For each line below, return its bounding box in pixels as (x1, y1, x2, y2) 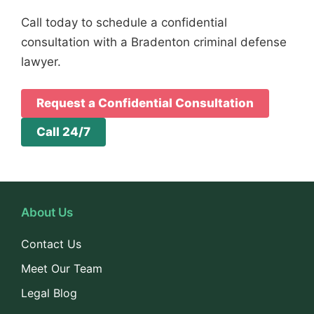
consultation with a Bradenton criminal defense (21, 34, 287, 49)
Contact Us (21, 237, 81, 251)
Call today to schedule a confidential (21, 15, 227, 29)
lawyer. (21, 54, 61, 69)
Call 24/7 (36, 125, 90, 139)
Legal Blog (21, 286, 77, 300)
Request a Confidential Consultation (36, 96, 254, 110)
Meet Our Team (21, 261, 102, 275)
